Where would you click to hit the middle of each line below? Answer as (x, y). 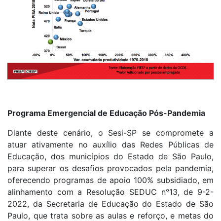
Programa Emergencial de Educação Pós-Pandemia (106, 113)
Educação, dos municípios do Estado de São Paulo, (110, 157)
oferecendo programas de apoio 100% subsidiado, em (110, 180)
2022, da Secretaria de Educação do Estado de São (110, 204)
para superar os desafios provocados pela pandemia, (110, 168)
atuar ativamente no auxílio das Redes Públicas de (110, 145)
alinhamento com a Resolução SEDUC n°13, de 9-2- (110, 192)
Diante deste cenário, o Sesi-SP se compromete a (110, 133)
